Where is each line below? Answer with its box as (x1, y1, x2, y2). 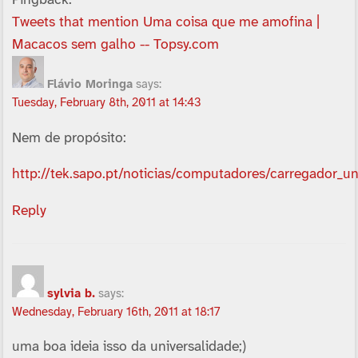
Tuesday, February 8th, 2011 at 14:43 (11, 97, 201, 110)
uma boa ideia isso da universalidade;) (11, 340, 246, 355)
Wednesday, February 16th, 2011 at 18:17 (11, 305, 221, 319)
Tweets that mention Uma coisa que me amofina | (11, 15, 320, 30)
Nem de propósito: (11, 130, 126, 145)
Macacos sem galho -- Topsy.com (11, 38, 219, 53)
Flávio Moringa (46, 78, 133, 92)
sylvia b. (46, 287, 95, 300)
